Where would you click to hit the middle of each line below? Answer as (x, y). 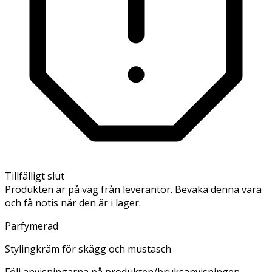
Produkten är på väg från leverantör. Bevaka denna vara (133, 189)
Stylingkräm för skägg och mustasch (88, 249)
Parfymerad (32, 226)
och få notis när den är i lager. (73, 202)
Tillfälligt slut (35, 176)
